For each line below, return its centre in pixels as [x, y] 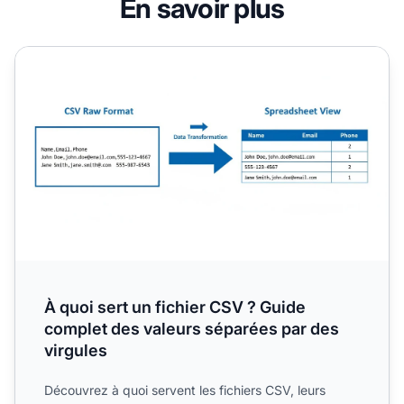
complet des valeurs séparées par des [192, 329]
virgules [76, 351]
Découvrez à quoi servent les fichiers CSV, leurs [185, 390]
